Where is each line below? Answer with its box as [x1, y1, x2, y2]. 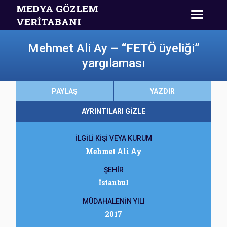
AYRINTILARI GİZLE [82, 107, 145, 116]
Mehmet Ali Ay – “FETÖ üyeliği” [27, 41, 200, 55]
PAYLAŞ [52, 87, 78, 95]
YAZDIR [150, 87, 175, 95]
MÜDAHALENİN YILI [82, 197, 145, 205]
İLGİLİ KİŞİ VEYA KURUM [75, 134, 152, 142]
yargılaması [82, 56, 145, 70]
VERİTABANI [16, 15, 81, 28]
